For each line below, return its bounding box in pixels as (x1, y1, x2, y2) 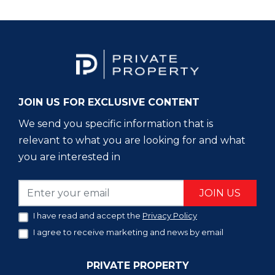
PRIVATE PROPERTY (86, 259, 189, 271)
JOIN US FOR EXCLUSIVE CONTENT (18, 96, 199, 109)
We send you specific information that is (18, 118, 213, 130)
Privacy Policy (142, 211, 197, 221)
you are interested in (18, 151, 120, 163)
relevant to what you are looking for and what (18, 134, 246, 147)
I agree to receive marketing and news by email (33, 227, 223, 238)
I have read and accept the (33, 211, 142, 221)
